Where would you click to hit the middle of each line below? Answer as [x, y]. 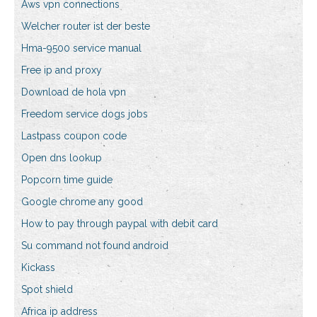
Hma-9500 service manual [81, 48]
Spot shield [47, 290]
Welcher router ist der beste [86, 27]
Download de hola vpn [74, 92]
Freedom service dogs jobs [85, 114]
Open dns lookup [62, 158]
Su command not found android [95, 246]
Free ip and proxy [62, 70]
